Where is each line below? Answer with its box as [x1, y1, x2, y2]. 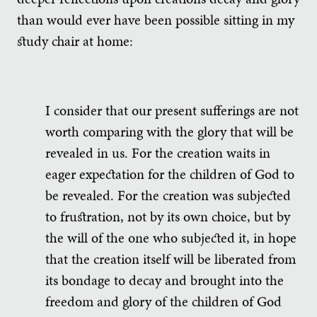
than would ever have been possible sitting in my [17, 9, 294, 30]
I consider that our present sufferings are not [45, 100, 299, 121]
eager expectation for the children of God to [45, 164, 294, 185]
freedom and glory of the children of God [45, 292, 282, 312]
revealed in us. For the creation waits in [45, 143, 270, 163]
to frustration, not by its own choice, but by [45, 207, 290, 227]
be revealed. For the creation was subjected [45, 185, 291, 206]
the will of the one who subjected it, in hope [45, 228, 296, 248]
